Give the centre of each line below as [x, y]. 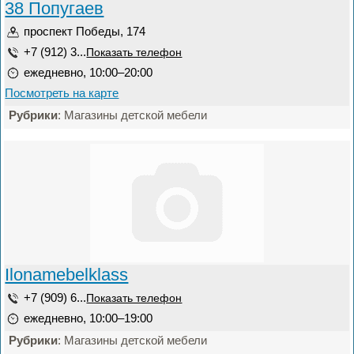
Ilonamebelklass [67, 275]
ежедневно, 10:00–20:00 [88, 72]
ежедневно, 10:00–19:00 [88, 318]
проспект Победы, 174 [85, 31]
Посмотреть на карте [62, 93]
